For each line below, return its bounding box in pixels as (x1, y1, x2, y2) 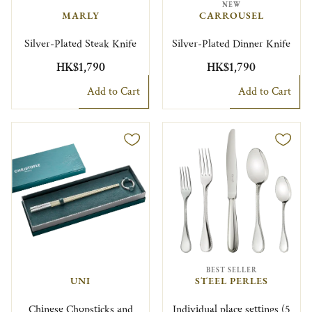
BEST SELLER (205, 265, 257, 274)
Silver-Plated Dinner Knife (172, 36, 291, 52)
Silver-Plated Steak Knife (24, 36, 137, 52)
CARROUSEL (198, 9, 264, 22)
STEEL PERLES (194, 274, 268, 288)
